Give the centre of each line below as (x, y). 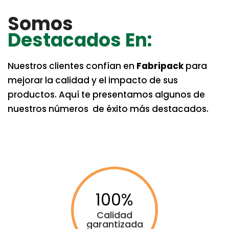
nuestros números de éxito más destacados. (108, 109)
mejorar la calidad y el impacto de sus (93, 80)
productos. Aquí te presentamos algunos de (106, 94)
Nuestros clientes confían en (72, 66)
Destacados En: (80, 40)
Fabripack (160, 66)
